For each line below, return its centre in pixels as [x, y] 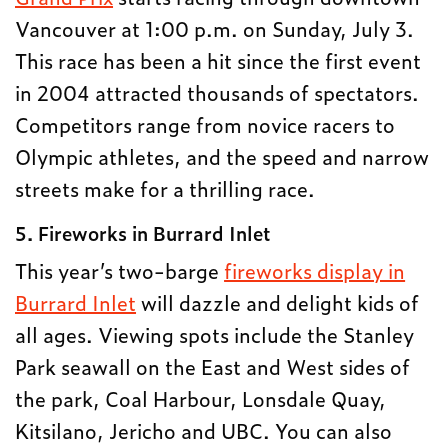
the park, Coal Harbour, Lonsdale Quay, [201, 398]
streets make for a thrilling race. [165, 188]
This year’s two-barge [120, 270]
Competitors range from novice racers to [205, 124]
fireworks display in [315, 270]
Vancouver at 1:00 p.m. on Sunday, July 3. [215, 28]
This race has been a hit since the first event [218, 60]
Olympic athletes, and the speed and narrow [222, 156]
